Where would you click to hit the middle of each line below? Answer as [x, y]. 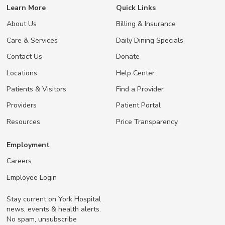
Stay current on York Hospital [54, 199]
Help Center [135, 73]
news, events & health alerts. [54, 209]
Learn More [26, 8]
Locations [22, 73]
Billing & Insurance [146, 24]
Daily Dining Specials [149, 40]
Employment [28, 145]
